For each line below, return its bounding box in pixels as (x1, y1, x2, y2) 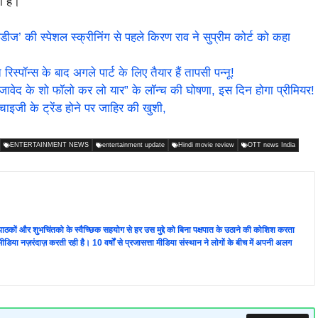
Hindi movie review (178, 141, 234, 148)
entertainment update (102, 141, 165, 148)
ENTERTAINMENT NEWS (10, 141, 89, 148)
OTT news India (248, 141, 295, 148)
